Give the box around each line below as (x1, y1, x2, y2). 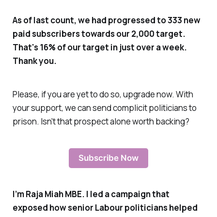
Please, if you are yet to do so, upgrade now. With (12, 89, 193, 100)
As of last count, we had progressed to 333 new (12, 15, 201, 26)
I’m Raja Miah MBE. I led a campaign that (12, 188, 170, 200)
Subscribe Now (78, 153, 139, 163)
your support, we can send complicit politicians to (12, 102, 197, 114)
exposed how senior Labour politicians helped (12, 202, 198, 214)
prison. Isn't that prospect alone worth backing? (12, 116, 189, 127)
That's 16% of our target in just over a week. (12, 42, 187, 53)
